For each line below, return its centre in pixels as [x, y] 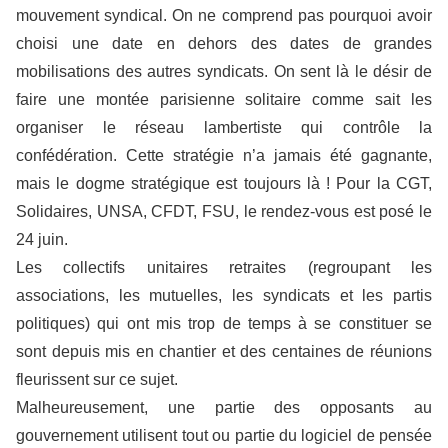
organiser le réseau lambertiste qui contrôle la [224, 127]
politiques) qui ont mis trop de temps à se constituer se [224, 323]
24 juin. [42, 239]
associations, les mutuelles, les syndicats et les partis [224, 295]
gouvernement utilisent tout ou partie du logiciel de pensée [224, 435]
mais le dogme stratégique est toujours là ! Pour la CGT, [224, 183]
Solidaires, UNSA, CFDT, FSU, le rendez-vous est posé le [224, 211]
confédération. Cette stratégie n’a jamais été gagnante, [224, 155]
